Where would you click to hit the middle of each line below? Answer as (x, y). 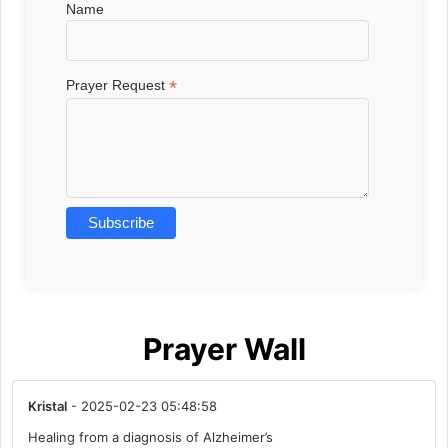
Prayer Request (118, 84)
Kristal (48, 406)
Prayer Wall (224, 349)
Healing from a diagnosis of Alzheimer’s (151, 437)
